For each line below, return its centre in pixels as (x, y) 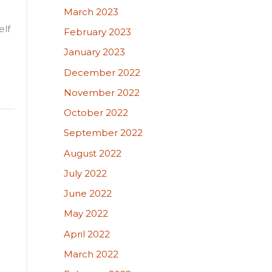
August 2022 (92, 153)
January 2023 (94, 52)
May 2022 (86, 214)
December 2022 (102, 72)
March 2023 (91, 12)
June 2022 (87, 193)
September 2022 (103, 133)
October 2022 (96, 113)
